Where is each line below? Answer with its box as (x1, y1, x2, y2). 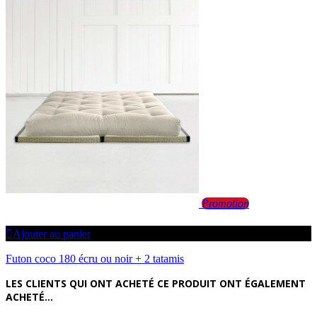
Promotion (202, 197, 249, 209)
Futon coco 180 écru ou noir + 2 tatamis (6, 252, 184, 265)
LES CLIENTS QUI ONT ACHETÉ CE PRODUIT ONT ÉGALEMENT (6, 276, 306, 290)
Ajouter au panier (13, 227, 91, 240)
